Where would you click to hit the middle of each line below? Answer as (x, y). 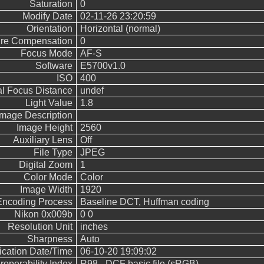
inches (94, 227)
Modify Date (47, 16)
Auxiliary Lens (42, 140)
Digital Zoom (45, 165)
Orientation (49, 29)
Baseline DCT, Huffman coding (144, 202)
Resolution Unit (40, 227)
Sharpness (49, 239)
